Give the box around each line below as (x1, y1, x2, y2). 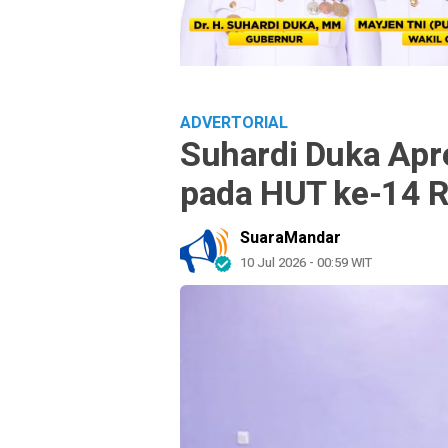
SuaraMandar (240, 226, 341, 251)
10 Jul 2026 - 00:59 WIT (240, 253, 372, 273)
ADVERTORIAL (180, 111, 288, 136)
